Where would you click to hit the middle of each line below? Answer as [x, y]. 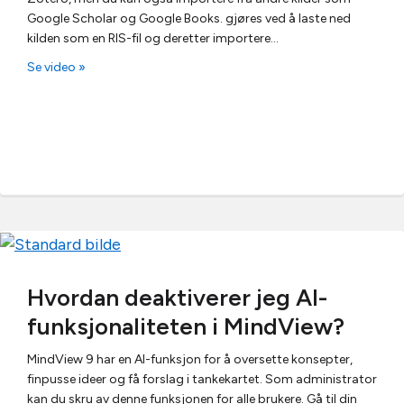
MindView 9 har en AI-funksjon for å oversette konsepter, [190, 359]
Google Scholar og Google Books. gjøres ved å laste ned [189, 18]
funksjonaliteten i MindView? [186, 326]
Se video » [56, 67]
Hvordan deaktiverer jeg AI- [177, 297]
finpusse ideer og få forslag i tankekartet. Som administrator [202, 379]
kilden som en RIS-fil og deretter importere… [153, 38]
